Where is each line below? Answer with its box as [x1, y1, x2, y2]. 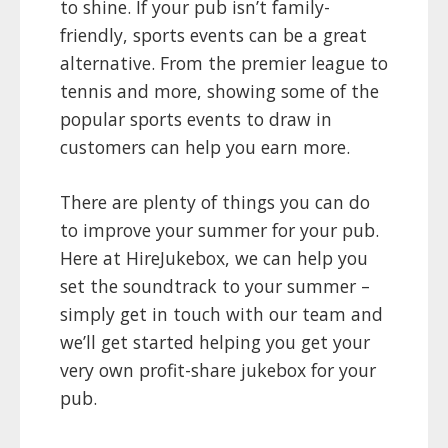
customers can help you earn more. [60, 135, 355, 160]
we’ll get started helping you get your [60, 329, 370, 354]
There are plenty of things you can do [60, 189, 370, 214]
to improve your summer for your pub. [60, 217, 379, 242]
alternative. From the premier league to [60, 51, 388, 76]
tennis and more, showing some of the [60, 79, 379, 104]
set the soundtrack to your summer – [60, 273, 370, 298]
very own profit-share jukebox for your [60, 357, 376, 382]
